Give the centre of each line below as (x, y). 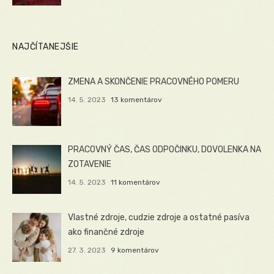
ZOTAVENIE (90, 164)
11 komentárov (135, 182)
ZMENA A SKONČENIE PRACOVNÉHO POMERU (154, 81)
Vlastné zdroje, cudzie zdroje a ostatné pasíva (159, 218)
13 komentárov (136, 99)
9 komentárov (135, 250)
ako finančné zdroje (106, 232)
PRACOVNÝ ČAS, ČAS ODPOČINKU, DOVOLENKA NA (165, 149)
